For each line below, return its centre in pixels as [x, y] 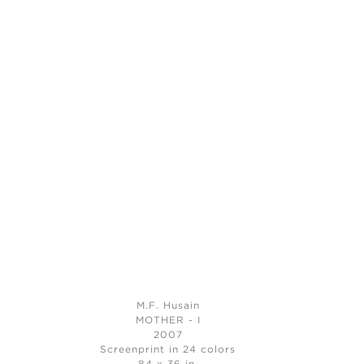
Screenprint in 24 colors [168, 350]
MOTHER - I [168, 321]
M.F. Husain [168, 306]
